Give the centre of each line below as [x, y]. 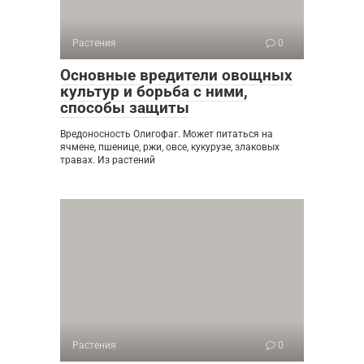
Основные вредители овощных [176, 75]
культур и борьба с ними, [154, 91]
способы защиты [125, 107]
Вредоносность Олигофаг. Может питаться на [167, 134]
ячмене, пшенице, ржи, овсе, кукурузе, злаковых [170, 147]
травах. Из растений [108, 160]
